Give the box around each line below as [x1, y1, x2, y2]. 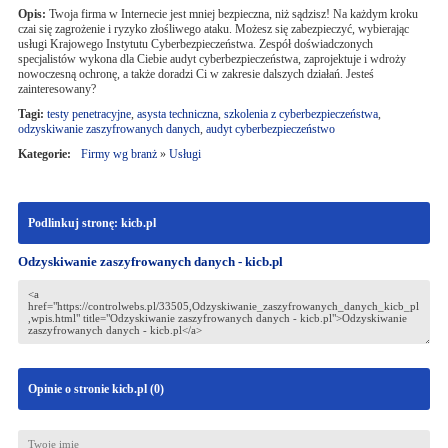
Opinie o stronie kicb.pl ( [27, 382, 154, 396]
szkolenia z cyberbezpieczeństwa [223, 107, 378, 121]
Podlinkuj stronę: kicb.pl [27, 216, 156, 230]
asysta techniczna [136, 107, 218, 121]
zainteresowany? [17, 82, 96, 96]
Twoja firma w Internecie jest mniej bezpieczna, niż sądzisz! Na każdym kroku [45, 7, 418, 21]
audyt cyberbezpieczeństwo [205, 122, 335, 136]
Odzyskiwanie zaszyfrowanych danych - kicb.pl [17, 254, 283, 269]
